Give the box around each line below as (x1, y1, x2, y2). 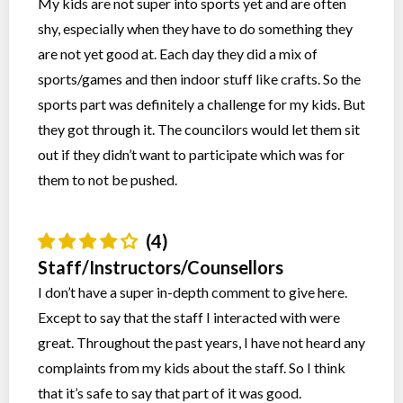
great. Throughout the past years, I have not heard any (38, 334, 365, 351)
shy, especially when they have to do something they (38, 20, 353, 37)
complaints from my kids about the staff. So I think (38, 359, 345, 376)
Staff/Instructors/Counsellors (38, 256, 283, 278)
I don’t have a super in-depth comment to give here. (38, 283, 347, 300)
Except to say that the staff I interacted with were (38, 309, 340, 326)
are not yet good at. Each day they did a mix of (38, 45, 318, 62)
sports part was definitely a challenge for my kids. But (38, 95, 365, 112)
